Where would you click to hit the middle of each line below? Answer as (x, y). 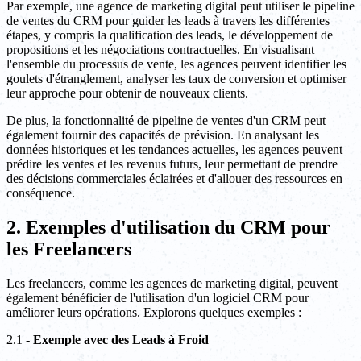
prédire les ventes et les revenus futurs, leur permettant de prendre (172, 164)
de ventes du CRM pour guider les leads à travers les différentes (168, 21)
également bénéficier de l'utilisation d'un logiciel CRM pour (158, 298)
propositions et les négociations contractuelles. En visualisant (160, 50)
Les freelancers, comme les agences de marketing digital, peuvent (172, 284)
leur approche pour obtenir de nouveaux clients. (127, 93)
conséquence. (41, 193)
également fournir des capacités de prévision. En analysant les (163, 135)
